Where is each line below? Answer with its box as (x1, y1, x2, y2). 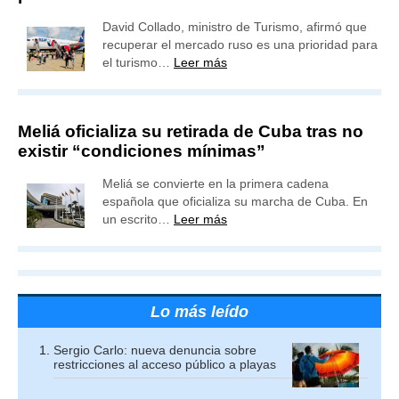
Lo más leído (151, 303, 248, 321)
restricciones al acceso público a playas (53, 357, 276, 371)
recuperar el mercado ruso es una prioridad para (102, 37, 378, 52)
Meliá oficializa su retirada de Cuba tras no (18, 122, 363, 141)
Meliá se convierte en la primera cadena (102, 176, 329, 191)
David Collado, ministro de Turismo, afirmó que (102, 20, 367, 34)
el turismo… (102, 55, 174, 69)
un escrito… (102, 212, 174, 226)
